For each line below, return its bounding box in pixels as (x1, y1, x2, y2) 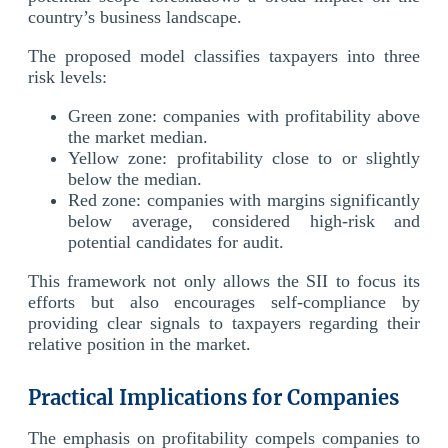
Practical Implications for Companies (28, 384, 399, 410)
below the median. (68, 168, 202, 189)
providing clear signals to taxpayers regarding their (28, 312, 420, 333)
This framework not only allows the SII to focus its (28, 270, 420, 291)
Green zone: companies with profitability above (68, 105, 420, 126)
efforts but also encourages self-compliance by (28, 291, 420, 312)
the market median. (68, 126, 208, 147)
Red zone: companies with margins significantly (68, 189, 420, 210)
